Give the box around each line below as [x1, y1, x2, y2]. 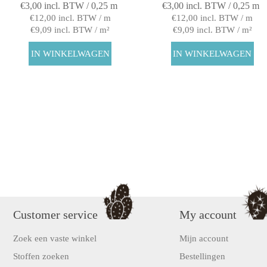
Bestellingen [179, 252, 225, 262]
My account [179, 208, 237, 222]
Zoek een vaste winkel [13, 234, 97, 244]
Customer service [13, 208, 98, 222]
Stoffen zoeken [13, 252, 70, 262]
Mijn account [179, 234, 228, 244]
